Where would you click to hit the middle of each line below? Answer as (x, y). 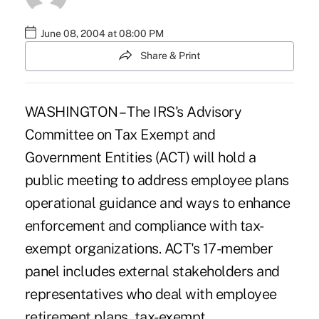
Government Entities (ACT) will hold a (140, 157)
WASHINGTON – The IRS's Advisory (133, 111)
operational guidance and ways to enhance (157, 203)
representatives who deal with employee (151, 294)
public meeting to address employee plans (157, 180)
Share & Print (170, 56)
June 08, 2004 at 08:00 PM (102, 34)
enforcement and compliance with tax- (144, 225)
